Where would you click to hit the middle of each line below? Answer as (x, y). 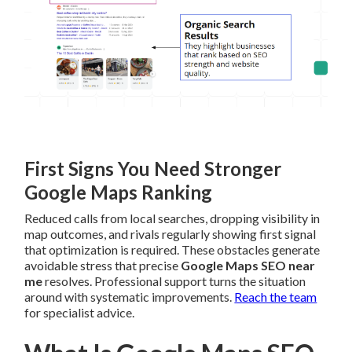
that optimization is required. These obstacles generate (172, 250)
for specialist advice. (80, 313)
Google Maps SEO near (248, 266)
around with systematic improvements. (130, 297)
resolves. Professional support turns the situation (174, 281)
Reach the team (276, 297)
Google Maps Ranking (119, 192)
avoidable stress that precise (103, 266)
